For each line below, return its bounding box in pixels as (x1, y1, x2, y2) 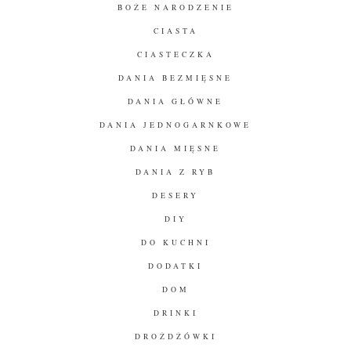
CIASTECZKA (136, 49, 215, 60)
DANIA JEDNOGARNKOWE (100, 119, 251, 130)
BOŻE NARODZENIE (117, 2, 234, 13)
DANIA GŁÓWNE (128, 96, 223, 107)
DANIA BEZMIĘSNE (118, 72, 233, 83)
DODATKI (148, 260, 203, 271)
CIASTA (153, 25, 198, 36)
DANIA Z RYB (136, 166, 215, 177)
